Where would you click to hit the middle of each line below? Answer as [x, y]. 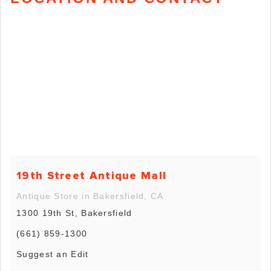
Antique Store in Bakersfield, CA [90, 196]
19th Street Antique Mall [92, 175]
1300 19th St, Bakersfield [74, 213]
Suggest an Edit [53, 254]
